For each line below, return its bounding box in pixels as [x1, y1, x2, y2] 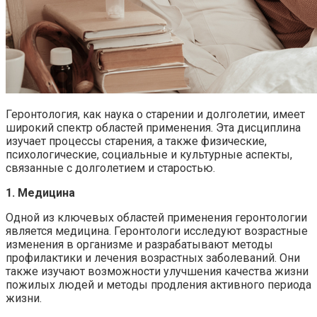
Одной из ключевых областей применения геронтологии [6, 210, 307, 224]
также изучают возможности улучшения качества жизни [6, 264, 309, 278]
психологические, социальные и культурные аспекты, [6, 147, 292, 161]
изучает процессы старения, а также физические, [6, 134, 267, 148]
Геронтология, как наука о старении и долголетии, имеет [6, 107, 305, 121]
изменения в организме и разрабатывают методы [6, 237, 273, 251]
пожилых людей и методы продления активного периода [6, 277, 311, 292]
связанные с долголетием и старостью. [6, 161, 215, 175]
